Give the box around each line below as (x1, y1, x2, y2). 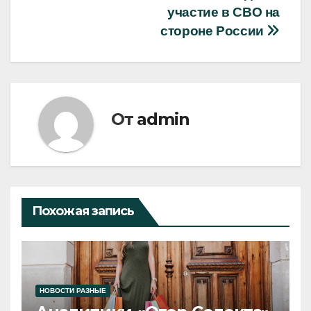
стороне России (160, 24, 267, 39)
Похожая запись (32, 203, 135, 219)
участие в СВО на (167, 5, 280, 20)
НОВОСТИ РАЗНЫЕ (40, 287, 106, 295)
